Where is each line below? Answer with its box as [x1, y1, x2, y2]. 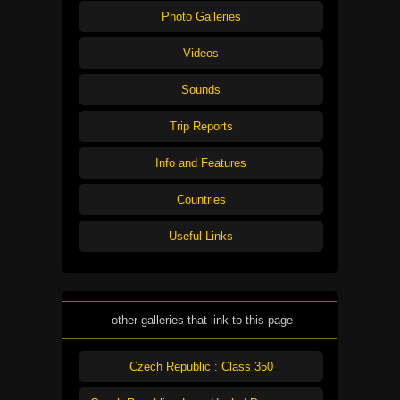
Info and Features [155, 156, 246, 171]
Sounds [181, 83, 221, 97]
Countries [176, 193, 226, 207]
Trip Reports [169, 120, 233, 134]
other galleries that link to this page [111, 312, 293, 327]
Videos [183, 46, 219, 61]
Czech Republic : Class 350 [129, 359, 273, 373]
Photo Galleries [161, 10, 241, 24]
